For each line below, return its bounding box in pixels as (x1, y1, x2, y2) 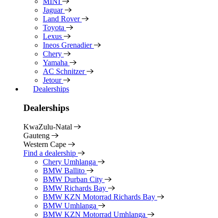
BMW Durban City (43, 175, 105, 183)
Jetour (43, 76, 63, 85)
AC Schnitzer (43, 67, 87, 76)
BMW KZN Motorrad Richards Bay (43, 192, 157, 201)
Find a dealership (23, 148, 78, 157)
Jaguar (43, 6, 65, 15)
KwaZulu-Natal (23, 122, 74, 131)
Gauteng (23, 131, 52, 140)
